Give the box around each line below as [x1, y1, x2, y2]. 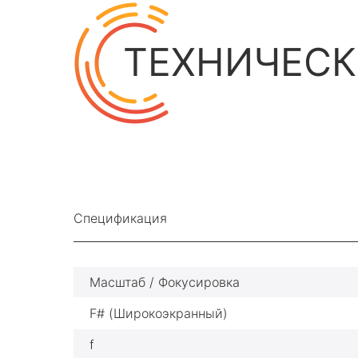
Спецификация [74, 210, 167, 226]
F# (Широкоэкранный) [89, 305, 228, 321]
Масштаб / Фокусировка [89, 274, 240, 290]
